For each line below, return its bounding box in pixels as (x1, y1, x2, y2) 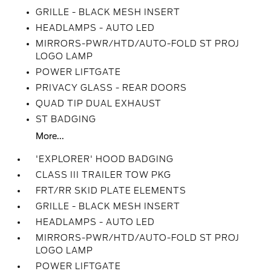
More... (36, 131, 65, 141)
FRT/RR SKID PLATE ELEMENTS (36, 186, 187, 195)
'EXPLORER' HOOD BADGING (36, 154, 174, 164)
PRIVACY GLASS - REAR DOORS (36, 83, 188, 93)
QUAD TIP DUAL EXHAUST (36, 99, 162, 108)
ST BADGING (36, 114, 97, 124)
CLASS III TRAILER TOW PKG (36, 170, 172, 180)
